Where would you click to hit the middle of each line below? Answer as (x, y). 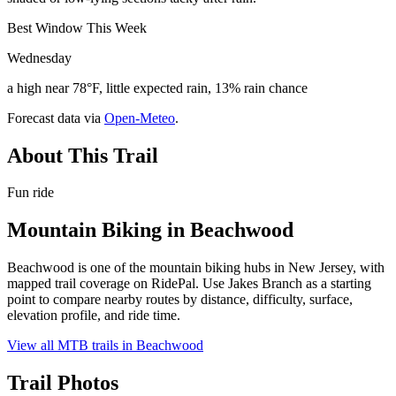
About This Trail (83, 155)
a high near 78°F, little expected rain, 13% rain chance (157, 88)
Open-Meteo (140, 118)
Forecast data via (54, 118)
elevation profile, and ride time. (94, 316)
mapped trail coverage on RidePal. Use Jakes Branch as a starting (189, 284)
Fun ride (30, 193)
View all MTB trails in (72, 346)
